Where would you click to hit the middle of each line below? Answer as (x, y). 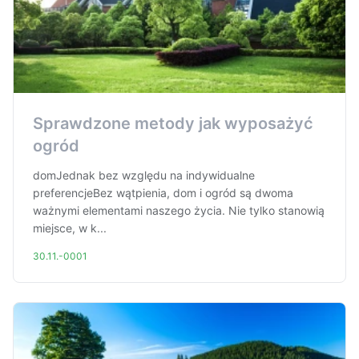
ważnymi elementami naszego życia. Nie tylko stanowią (179, 210)
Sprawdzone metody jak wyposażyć (173, 123)
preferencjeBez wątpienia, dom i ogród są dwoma (163, 193)
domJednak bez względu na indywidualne (144, 175)
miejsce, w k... (70, 228)
